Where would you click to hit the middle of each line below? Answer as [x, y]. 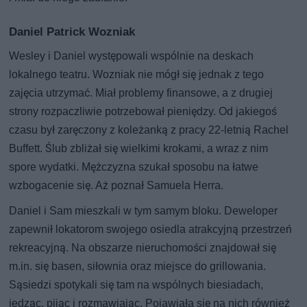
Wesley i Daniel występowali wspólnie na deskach [132, 56]
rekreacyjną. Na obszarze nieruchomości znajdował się [143, 247]
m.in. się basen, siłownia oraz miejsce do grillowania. [138, 266]
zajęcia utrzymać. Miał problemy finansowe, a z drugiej [141, 93]
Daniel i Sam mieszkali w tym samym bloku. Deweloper [144, 210]
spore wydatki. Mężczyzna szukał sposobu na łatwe [134, 167]
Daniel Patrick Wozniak [72, 31]
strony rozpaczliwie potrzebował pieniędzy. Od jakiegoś [143, 111]
